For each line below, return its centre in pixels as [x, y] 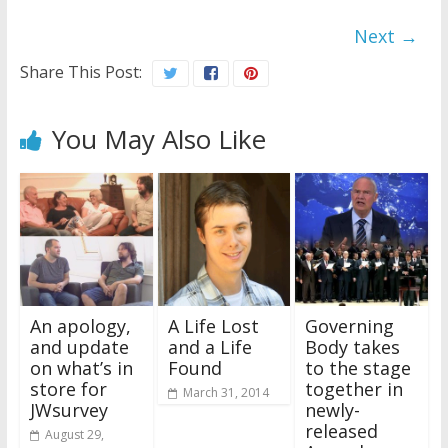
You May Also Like [158, 139]
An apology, [80, 325]
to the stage [358, 367]
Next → [386, 36]
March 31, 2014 [225, 392]
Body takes [353, 346]
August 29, [74, 434]
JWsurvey [68, 409]
